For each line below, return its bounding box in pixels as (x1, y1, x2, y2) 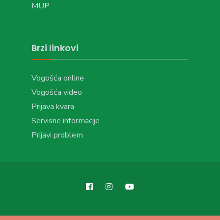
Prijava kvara (31, 101, 74, 112)
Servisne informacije (31, 115, 100, 126)
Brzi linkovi (31, 41, 79, 54)
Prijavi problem (31, 129, 83, 140)
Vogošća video (31, 86, 82, 98)
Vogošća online (31, 72, 84, 83)
